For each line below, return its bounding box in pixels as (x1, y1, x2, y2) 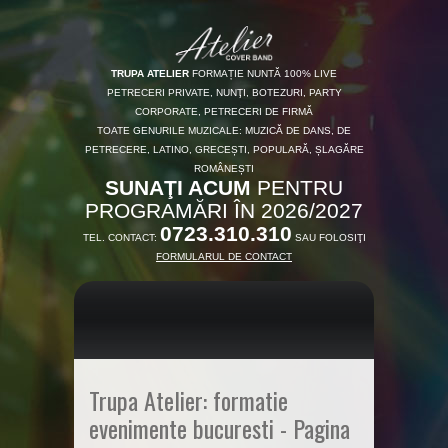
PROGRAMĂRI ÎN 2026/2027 (85, 198, 363, 222)
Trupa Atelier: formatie (89, 381, 288, 418)
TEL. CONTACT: (82, 231, 160, 243)
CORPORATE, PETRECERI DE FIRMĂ (135, 105, 313, 117)
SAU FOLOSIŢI (291, 231, 366, 243)
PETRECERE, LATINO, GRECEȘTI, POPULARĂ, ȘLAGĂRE (84, 143, 364, 155)
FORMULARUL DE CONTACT (156, 250, 292, 262)
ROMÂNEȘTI (194, 162, 254, 174)
